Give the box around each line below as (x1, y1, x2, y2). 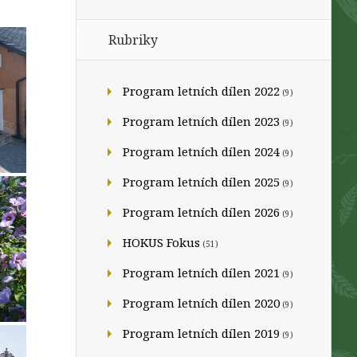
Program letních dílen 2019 (123, 325, 280, 341)
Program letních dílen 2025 (123, 174, 280, 190)
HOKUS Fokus (123, 234, 200, 250)
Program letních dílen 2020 (123, 295, 280, 311)
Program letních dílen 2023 (123, 113, 280, 129)
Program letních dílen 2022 (123, 83, 280, 99)
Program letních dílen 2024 (123, 143, 280, 159)
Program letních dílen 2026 (123, 204, 280, 220)
